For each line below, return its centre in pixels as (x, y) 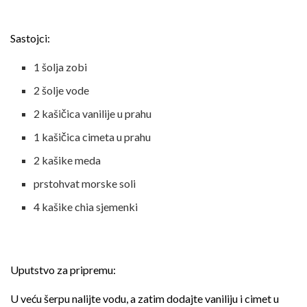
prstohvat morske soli (85, 183)
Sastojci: (30, 38)
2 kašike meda (67, 160)
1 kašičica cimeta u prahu (93, 136)
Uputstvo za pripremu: (63, 269)
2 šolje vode (62, 90)
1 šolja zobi (61, 66)
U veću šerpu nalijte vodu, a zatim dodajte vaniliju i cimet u (145, 298)
